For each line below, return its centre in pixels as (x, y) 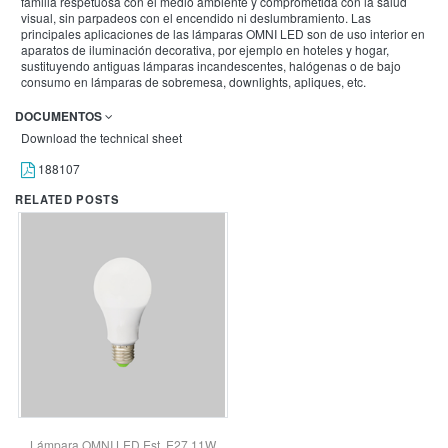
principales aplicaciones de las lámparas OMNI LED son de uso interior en (223, 33)
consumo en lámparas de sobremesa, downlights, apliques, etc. (193, 81)
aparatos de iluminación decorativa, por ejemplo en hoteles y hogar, (205, 49)
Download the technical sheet (101, 137)
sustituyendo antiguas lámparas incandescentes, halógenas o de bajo (211, 65)
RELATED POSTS (67, 199)
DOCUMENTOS (60, 116)
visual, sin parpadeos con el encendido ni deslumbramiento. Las (196, 17)
